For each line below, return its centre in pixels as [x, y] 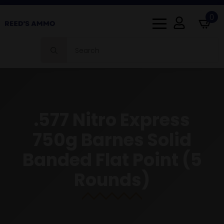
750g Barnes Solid [112, 140]
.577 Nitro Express [112, 120]
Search [53, 42]
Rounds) [112, 180]
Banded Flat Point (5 [112, 160]
